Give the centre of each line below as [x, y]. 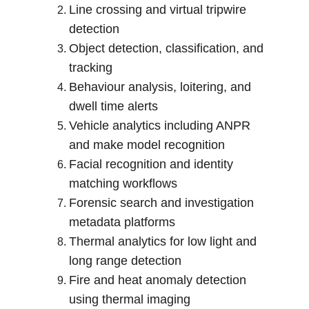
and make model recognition [147, 145]
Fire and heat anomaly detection [159, 280]
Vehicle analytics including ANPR [161, 126]
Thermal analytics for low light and [165, 241]
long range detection [125, 261]
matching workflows [123, 183]
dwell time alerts [113, 106]
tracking [91, 68]
